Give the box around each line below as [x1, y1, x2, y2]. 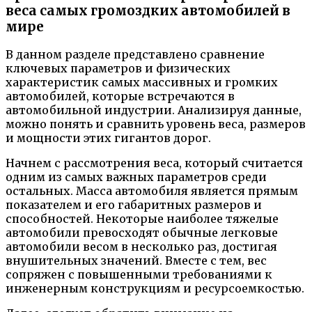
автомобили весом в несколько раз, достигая [6, 240, 277, 254]
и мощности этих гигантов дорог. [6, 131, 211, 146]
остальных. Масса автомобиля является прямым [6, 184, 298, 198]
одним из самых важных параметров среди [6, 170, 267, 185]
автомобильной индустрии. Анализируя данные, [6, 103, 302, 118]
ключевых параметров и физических [6, 61, 231, 76]
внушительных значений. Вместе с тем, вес [6, 253, 267, 268]
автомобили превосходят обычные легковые [6, 226, 278, 240]
